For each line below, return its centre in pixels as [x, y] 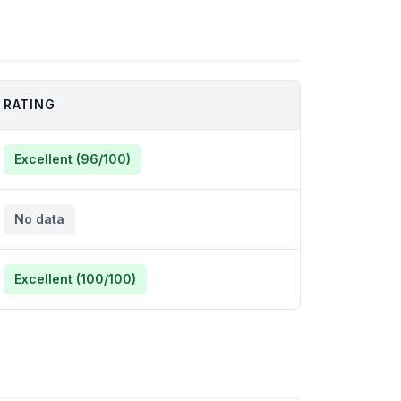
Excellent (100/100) [75, 279]
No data [39, 219]
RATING [30, 104]
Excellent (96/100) [73, 159]
